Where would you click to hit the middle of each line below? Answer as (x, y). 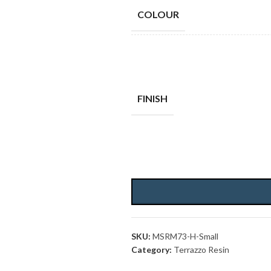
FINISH (152, 98)
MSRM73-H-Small (185, 236)
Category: (151, 250)
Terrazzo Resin (201, 250)
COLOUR (158, 14)
